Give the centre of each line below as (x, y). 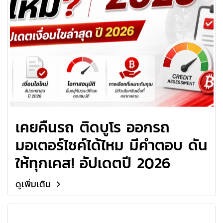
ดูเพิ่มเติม (34, 184)
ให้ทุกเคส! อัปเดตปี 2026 (93, 163)
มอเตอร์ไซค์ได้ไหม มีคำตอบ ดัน (111, 145)
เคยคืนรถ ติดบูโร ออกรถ (93, 127)
